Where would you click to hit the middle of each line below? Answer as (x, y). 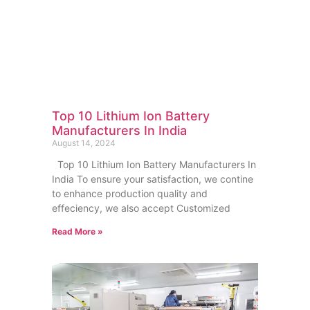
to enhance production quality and (129, 194)
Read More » (77, 232)
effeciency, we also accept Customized (141, 208)
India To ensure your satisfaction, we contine (152, 179)
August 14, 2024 (83, 143)
